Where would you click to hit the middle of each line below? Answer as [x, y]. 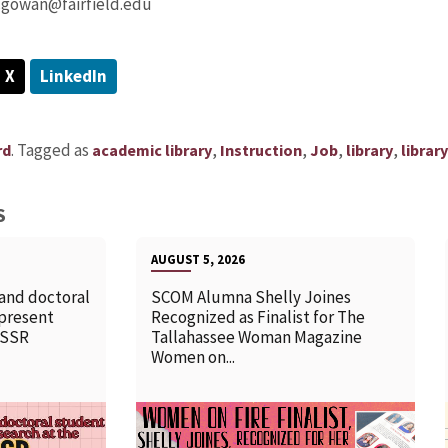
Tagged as [54, 149]
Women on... [193, 356]
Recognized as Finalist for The [258, 316]
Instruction [260, 149]
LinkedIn [73, 75]
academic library [151, 149]
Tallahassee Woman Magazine [257, 336]
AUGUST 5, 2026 [198, 258]
